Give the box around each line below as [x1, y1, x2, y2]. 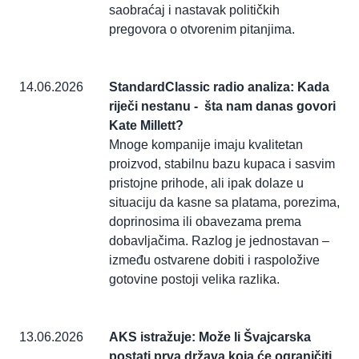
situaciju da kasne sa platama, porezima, [109, 196, 340, 210]
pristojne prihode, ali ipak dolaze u [109, 176, 304, 191]
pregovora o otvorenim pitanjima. [109, 22, 298, 37]
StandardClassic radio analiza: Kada [109, 80, 329, 95]
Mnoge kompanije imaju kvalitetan [109, 138, 303, 152]
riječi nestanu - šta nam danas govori [109, 99, 336, 114]
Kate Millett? [109, 119, 184, 133]
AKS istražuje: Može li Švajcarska [109, 330, 311, 345]
